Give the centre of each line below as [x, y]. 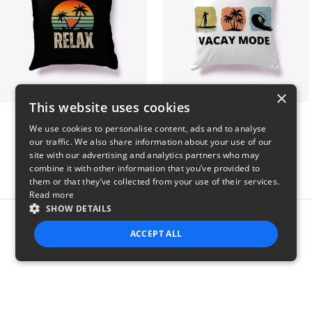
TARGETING [80, 299]
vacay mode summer [235, 120]
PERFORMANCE [226, 267]
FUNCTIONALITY [182, 299]
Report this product [170, 221]
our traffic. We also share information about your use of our [151, 142]
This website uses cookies [110, 107]
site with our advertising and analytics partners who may [145, 155]
